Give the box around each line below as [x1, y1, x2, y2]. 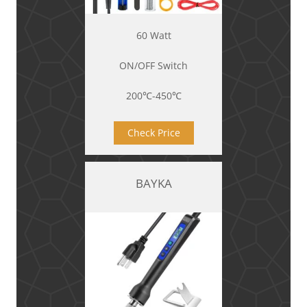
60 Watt [136, 28, 171, 42]
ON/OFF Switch [119, 58, 188, 72]
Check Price [127, 125, 180, 139]
